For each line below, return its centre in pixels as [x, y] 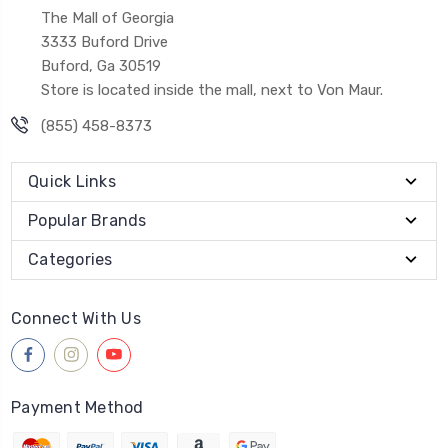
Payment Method [77, 407]
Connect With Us [76, 318]
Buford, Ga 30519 [101, 65]
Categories [70, 259]
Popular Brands [87, 220]
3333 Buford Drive [104, 41]
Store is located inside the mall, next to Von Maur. [212, 89]
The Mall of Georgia [107, 17]
